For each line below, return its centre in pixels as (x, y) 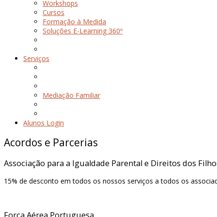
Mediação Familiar (71, 95)
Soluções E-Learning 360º (83, 31)
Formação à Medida (74, 22)
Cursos (54, 12)
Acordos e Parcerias (51, 143)
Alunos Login (44, 123)
